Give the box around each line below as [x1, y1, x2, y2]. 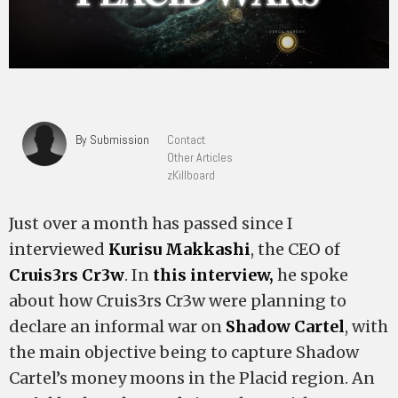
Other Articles [167, 149, 233, 165]
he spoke [274, 265, 348, 285]
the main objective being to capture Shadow [9, 342, 359, 362]
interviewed [9, 239, 108, 259]
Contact [167, 131, 205, 147]
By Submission [76, 131, 149, 147]
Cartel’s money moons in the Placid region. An [9, 368, 375, 388]
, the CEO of [251, 239, 340, 259]
